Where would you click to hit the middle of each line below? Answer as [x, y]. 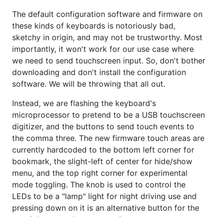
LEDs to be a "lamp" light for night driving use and [104, 196]
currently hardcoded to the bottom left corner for [103, 150]
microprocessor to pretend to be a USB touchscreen [108, 115]
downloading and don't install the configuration [99, 72]
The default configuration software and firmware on [107, 14]
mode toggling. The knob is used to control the [99, 185]
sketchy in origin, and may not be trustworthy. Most [107, 38]
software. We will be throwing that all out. [89, 84]
